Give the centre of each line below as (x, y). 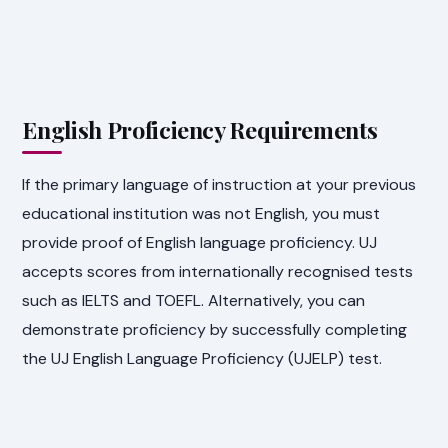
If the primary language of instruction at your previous (219, 184)
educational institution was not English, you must (201, 213)
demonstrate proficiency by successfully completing (215, 329)
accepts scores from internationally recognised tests (218, 271)
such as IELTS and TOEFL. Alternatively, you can (194, 300)
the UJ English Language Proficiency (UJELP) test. (202, 358)
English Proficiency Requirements (200, 129)
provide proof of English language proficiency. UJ (200, 242)
